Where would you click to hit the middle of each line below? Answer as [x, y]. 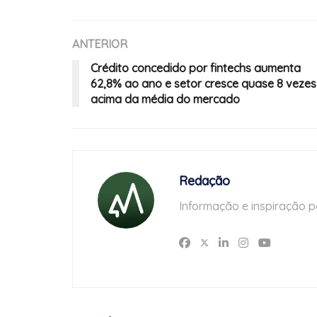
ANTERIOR [100, 44]
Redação [204, 181]
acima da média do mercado [165, 99]
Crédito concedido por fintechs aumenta [196, 68]
